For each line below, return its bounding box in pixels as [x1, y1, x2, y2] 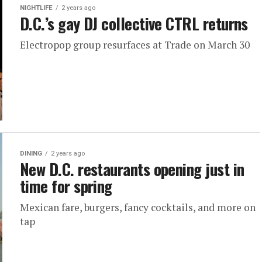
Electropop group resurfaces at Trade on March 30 [20, 38, 250, 51]
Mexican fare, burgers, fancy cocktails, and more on [20, 201, 256, 214]
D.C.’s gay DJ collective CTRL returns [20, 12, 248, 35]
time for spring [20, 174, 112, 198]
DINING [20, 150, 42, 157]
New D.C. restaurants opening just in [20, 157, 244, 181]
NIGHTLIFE [20, 4, 53, 12]
